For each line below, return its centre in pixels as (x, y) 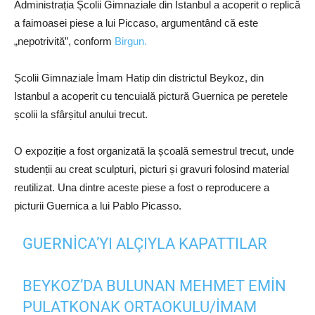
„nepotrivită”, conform (64, 41)
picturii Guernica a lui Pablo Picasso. (98, 206)
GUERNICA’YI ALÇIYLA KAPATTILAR (145, 244)
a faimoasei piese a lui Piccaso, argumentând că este (136, 23)
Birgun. (131, 41)
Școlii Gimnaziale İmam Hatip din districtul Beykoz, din (139, 78)
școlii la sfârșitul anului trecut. (81, 115)
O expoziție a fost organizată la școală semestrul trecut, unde (154, 151)
